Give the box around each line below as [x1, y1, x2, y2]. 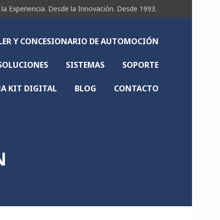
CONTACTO [114, 83, 159, 94]
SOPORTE [122, 59, 159, 70]
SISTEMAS [66, 59, 105, 70]
